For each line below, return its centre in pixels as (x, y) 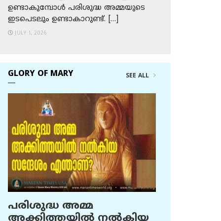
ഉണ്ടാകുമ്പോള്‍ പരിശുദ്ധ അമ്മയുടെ (76, 8)
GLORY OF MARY (41, 74)
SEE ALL (138, 76)
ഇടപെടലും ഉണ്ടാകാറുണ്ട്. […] (63, 19)
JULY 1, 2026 (30, 33)
